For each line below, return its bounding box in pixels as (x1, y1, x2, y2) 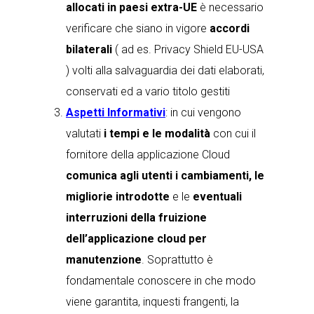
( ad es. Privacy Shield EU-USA (112, 43, 264, 56)
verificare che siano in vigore (66, 22, 210, 35)
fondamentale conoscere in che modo (66, 274, 256, 287)
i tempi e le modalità (104, 127, 210, 140)
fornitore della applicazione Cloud (66, 148, 230, 161)
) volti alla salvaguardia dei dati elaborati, (66, 64, 264, 77)
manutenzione (66, 253, 142, 266)
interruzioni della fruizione (66, 211, 207, 224)
